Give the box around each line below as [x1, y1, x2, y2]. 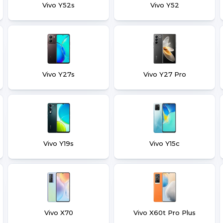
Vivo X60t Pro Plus [133, 209, 196, 217]
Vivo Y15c [149, 139, 180, 147]
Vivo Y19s [43, 139, 74, 147]
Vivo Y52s [42, 1, 75, 9]
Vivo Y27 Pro [143, 70, 186, 78]
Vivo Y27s [42, 70, 75, 78]
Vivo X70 [44, 209, 73, 217]
